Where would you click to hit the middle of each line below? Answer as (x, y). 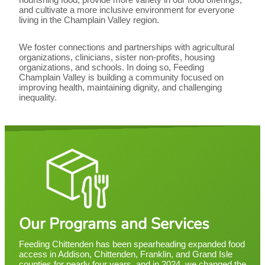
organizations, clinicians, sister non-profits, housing (117, 57)
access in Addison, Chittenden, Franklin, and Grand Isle (126, 254)
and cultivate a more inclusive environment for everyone (127, 10)
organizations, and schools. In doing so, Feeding (112, 67)
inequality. (38, 97)
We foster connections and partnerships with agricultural (127, 47)
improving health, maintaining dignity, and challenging (120, 87)
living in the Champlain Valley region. (90, 20)
